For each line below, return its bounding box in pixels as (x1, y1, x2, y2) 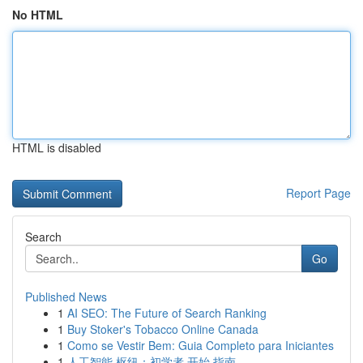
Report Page (286, 185, 351, 201)
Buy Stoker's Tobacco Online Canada (67, 321, 258, 337)
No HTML (12, 6, 63, 23)
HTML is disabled (12, 139, 101, 156)
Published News (25, 288, 107, 305)
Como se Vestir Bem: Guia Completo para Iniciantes (67, 337, 334, 353)
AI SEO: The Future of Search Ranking (67, 305, 267, 321)
